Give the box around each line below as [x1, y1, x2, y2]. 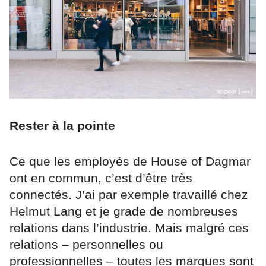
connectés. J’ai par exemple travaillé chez [9, 187, 248, 201]
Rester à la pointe [9, 118, 115, 132]
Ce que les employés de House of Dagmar [9, 154, 251, 168]
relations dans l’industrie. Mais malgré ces [9, 220, 249, 235]
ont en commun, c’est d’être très [9, 170, 192, 185]
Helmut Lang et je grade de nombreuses [9, 204, 238, 218]
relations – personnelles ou [9, 237, 163, 251]
